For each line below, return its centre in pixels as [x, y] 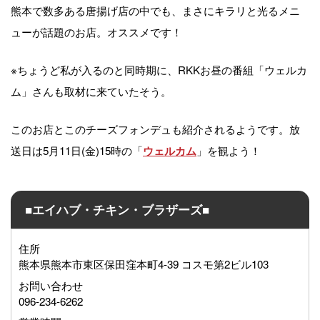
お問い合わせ [51, 285]
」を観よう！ [229, 150]
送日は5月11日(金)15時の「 [77, 150]
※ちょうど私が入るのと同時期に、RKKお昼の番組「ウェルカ [159, 70]
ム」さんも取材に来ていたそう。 [91, 91]
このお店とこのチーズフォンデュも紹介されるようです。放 [155, 129]
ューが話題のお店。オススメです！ [96, 32]
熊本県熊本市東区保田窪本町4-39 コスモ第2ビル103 [144, 263]
